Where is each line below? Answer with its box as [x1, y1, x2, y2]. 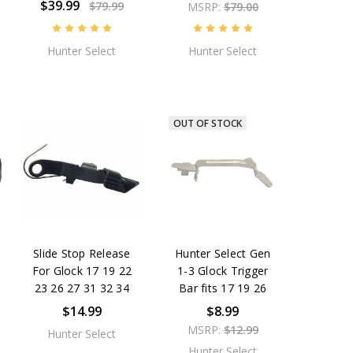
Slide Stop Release [33, 245, 131, 261]
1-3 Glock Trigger [177, 262, 269, 278]
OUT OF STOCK [173, 116, 243, 130]
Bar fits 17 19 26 [179, 280, 267, 295]
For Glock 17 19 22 [32, 262, 132, 278]
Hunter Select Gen [175, 245, 271, 261]
